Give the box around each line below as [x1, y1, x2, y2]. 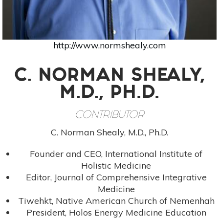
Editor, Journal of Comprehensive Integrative [25, 172, 207, 183]
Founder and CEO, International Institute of [30, 148, 202, 160]
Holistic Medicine [81, 160, 151, 172]
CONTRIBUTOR [75, 112, 144, 119]
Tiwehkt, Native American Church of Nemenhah [18, 195, 215, 207]
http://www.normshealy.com [53, 40, 166, 51]
